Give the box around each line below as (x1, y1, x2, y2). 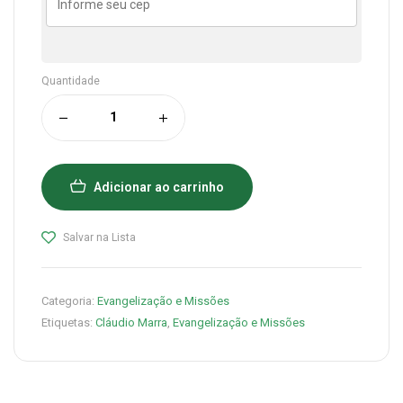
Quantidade (41, 74, 100, 87)
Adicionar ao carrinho (94, 179, 224, 194)
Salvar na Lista (63, 230, 136, 244)
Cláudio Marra (95, 315, 167, 329)
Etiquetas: (41, 315, 95, 329)
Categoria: (41, 293, 97, 308)
